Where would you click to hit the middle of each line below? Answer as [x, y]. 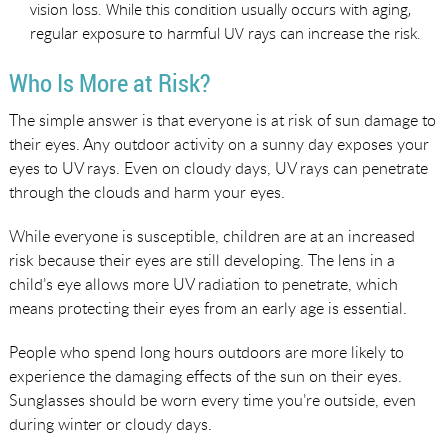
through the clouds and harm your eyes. [146, 191]
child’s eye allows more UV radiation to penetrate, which [203, 283]
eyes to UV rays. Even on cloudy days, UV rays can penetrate [218, 167]
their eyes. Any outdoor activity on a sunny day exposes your [218, 143]
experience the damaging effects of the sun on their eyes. [205, 375]
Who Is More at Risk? [109, 82]
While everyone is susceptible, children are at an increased [211, 235]
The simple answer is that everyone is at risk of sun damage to [222, 119]
